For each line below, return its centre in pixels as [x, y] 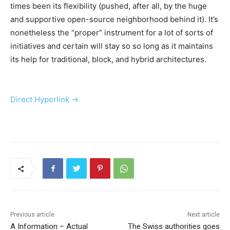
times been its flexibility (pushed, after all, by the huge [109, 6]
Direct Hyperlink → [44, 100]
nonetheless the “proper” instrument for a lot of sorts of [112, 33]
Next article [203, 215]
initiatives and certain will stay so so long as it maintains [112, 46]
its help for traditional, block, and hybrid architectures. [108, 60]
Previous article [32, 215]
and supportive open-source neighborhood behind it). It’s [114, 20]
